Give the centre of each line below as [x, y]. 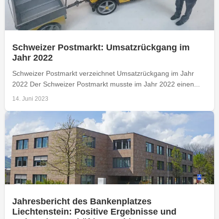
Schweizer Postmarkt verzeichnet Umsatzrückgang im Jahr [103, 73]
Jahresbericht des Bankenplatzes [82, 201]
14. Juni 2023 [30, 99]
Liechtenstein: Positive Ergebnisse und [94, 211]
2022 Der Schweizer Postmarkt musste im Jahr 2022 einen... [106, 84]
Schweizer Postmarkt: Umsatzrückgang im [101, 47]
